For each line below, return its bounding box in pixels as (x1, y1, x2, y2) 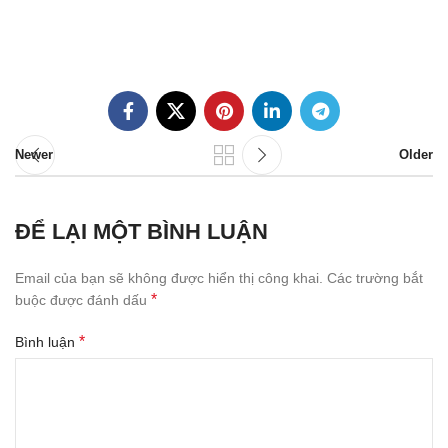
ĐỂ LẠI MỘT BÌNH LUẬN (15, 219, 268, 245)
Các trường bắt (327, 270, 423, 287)
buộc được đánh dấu (15, 292, 151, 309)
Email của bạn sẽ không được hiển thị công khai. (15, 270, 323, 287)
